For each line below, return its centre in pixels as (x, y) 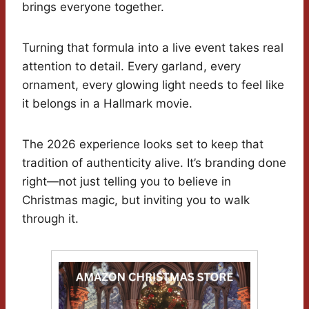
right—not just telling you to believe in (127, 182)
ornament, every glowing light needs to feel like (153, 85)
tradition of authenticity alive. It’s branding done (154, 163)
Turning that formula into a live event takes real (153, 48)
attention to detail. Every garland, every (131, 67)
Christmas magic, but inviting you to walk (136, 200)
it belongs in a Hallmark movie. (107, 104)
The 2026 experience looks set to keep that (143, 144)
